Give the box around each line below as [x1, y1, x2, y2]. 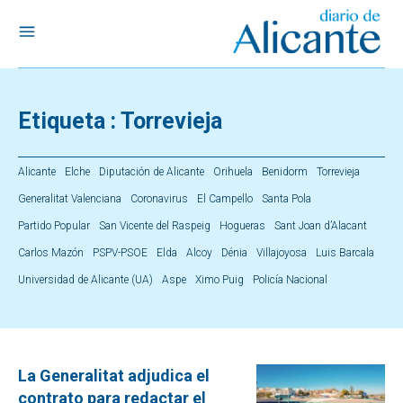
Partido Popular [18, 219, 90, 232]
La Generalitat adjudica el [18, 366, 210, 385]
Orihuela [213, 166, 253, 178]
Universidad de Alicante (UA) [18, 273, 153, 286]
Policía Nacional [253, 273, 327, 286]
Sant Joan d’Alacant [274, 219, 367, 232]
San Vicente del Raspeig [99, 219, 210, 232]
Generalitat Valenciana [18, 193, 121, 205]
